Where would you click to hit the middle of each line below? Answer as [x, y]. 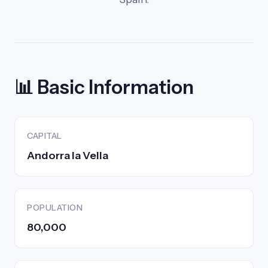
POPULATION [55, 208]
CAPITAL [45, 136]
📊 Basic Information [104, 87]
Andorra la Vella [68, 156]
